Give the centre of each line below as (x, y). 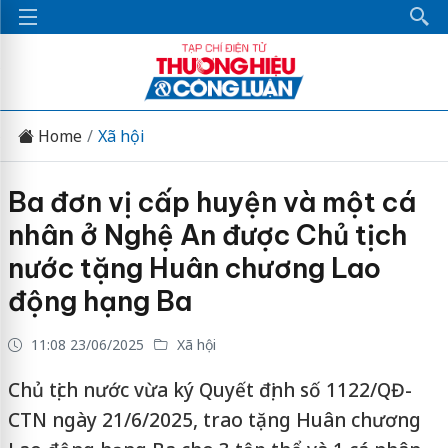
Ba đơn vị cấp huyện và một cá (211, 202)
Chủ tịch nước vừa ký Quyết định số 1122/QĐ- (209, 390)
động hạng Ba (99, 301)
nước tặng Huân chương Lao (194, 268)
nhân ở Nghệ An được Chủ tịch (207, 235)
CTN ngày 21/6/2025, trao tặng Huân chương (214, 420)
